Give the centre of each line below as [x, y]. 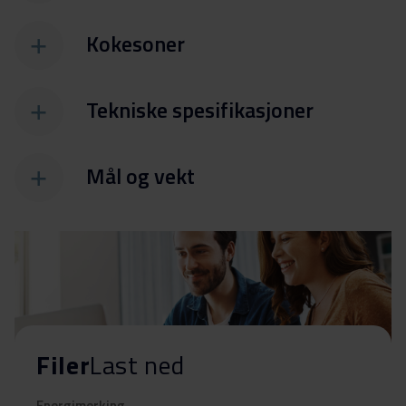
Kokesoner [135, 43]
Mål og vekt [140, 175]
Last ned [137, 365]
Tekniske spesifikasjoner [200, 109]
